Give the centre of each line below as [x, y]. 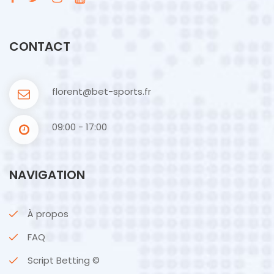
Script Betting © [64, 260]
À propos [48, 213]
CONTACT [40, 46]
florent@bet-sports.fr [102, 91]
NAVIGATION [47, 175]
